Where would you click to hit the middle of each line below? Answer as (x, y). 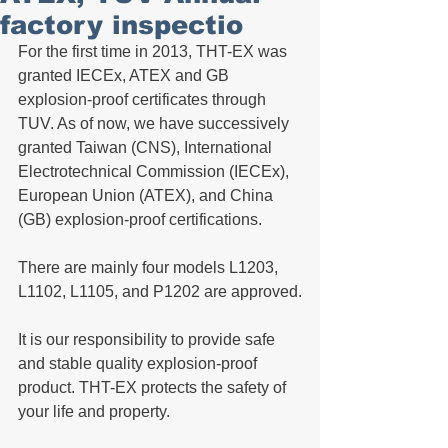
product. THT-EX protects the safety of (154, 387)
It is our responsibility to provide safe (148, 339)
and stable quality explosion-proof (139, 363)
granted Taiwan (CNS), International (147, 147)
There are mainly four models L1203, (150, 267)
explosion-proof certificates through (144, 99)
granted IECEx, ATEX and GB (125, 75)
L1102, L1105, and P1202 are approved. (160, 291)
